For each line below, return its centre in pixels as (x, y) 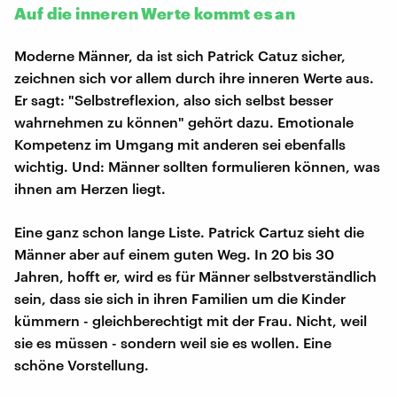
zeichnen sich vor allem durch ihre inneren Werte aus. (194, 77)
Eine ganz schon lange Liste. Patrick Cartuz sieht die (189, 231)
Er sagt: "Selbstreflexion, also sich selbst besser (174, 99)
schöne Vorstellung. (82, 364)
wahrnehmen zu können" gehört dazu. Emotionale (184, 121)
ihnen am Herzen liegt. (90, 188)
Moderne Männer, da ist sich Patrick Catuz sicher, (180, 55)
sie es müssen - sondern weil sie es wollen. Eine (173, 342)
